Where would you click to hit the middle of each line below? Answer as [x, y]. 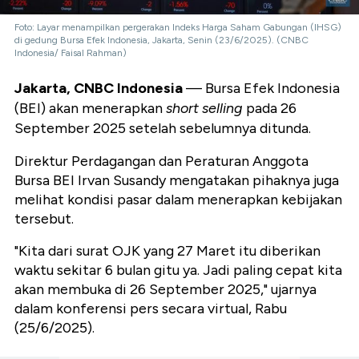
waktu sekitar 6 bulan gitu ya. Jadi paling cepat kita [178, 270]
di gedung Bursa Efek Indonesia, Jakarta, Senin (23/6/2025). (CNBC [161, 40]
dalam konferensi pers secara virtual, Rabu [151, 309]
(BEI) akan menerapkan [90, 109]
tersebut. [44, 219]
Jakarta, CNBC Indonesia [99, 89]
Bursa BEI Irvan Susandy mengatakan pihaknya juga [177, 181]
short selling [204, 109]
